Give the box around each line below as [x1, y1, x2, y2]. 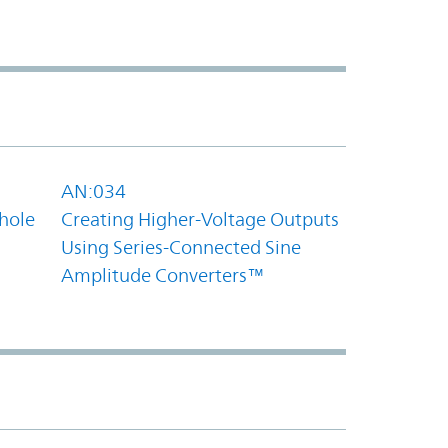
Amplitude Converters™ [61, 263, 264, 286]
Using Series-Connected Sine [61, 235, 301, 258]
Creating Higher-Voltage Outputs [61, 207, 339, 230]
